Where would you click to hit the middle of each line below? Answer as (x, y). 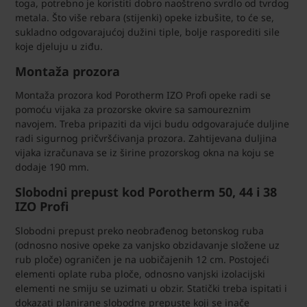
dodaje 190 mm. (52, 167)
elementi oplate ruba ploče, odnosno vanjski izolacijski (140, 273)
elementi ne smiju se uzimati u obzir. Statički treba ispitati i (151, 288)
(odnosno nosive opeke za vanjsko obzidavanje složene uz (147, 245)
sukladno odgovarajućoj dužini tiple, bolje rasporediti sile (147, 32)
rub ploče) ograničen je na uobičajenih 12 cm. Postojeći (142, 259)
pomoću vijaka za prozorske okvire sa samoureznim (133, 109)
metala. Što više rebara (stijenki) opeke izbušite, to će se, (145, 17)
